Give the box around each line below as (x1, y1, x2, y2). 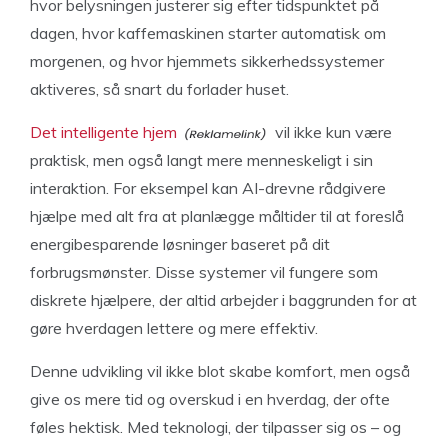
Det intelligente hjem (30, 122, 177, 142)
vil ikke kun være (271, 122, 392, 142)
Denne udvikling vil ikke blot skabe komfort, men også (30, 361, 410, 381)
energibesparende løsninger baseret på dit (30, 234, 330, 254)
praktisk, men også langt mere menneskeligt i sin (30, 150, 373, 170)
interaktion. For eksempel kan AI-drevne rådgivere (30, 178, 386, 198)
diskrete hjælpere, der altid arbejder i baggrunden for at (30, 290, 417, 310)
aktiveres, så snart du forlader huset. (30, 79, 289, 99)
